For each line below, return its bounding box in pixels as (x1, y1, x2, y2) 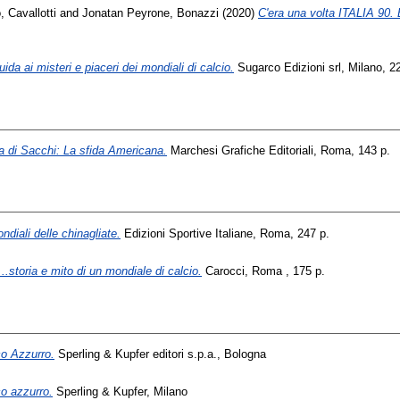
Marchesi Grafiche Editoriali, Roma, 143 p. (167, 143, 390, 157)
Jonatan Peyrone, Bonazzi (82, 5, 219, 20)
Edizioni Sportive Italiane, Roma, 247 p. (121, 226, 329, 240)
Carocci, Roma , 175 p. (202, 264, 325, 279)
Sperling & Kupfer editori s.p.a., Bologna (54, 346, 266, 361)
